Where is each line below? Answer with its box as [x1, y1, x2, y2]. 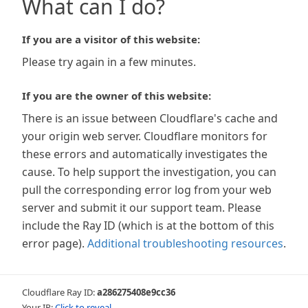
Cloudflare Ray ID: [22, 286, 97, 298]
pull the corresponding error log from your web [22, 182, 272, 197]
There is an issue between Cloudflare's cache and [22, 111, 278, 126]
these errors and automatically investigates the [22, 146, 267, 162]
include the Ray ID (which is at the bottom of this [22, 218, 274, 233]
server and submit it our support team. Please [22, 200, 261, 215]
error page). [22, 236, 85, 251]
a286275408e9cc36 [97, 286, 175, 298]
